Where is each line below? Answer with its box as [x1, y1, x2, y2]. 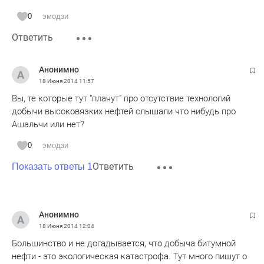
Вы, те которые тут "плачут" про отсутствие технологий [12, 93, 230, 104]
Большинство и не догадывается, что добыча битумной [12, 238, 236, 249]
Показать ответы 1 [12, 161, 93, 171]
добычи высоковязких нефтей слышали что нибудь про [12, 106, 236, 117]
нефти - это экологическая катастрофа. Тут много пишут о [12, 251, 247, 262]
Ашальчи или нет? [12, 119, 84, 130]
